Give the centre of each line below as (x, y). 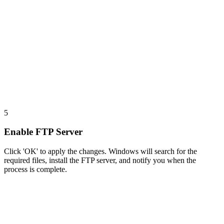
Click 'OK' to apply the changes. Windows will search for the (100, 151)
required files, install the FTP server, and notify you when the (100, 160)
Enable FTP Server (43, 132)
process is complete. (35, 169)
